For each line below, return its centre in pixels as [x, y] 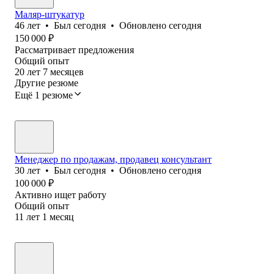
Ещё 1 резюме [44, 95]
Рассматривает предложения [74, 50]
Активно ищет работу [61, 194]
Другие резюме [46, 83]
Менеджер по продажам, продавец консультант [113, 159]
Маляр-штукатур [50, 14]
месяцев [67, 72]
